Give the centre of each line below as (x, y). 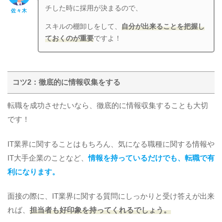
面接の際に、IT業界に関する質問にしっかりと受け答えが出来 (111, 196)
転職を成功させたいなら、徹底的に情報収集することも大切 (108, 105)
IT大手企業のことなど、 (48, 158)
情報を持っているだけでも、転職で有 (151, 158)
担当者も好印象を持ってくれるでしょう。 (100, 210)
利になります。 (33, 172)
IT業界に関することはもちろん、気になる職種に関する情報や (111, 144)
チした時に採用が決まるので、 (94, 8)
